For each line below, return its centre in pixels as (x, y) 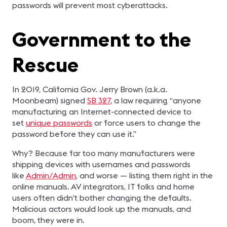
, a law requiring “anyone (156, 100)
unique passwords (59, 123)
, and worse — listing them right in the (144, 175)
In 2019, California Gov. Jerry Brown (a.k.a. (90, 89)
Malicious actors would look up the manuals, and (102, 209)
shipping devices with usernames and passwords (101, 164)
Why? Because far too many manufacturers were (104, 153)
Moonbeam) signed (49, 100)
